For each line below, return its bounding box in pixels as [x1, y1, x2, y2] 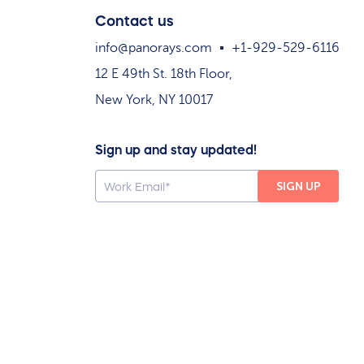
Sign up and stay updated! [95, 143, 257, 157]
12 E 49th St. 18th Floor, [95, 67, 232, 82]
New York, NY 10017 [95, 93, 213, 108]
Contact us [95, 14, 174, 29]
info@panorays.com [95, 41, 212, 56]
